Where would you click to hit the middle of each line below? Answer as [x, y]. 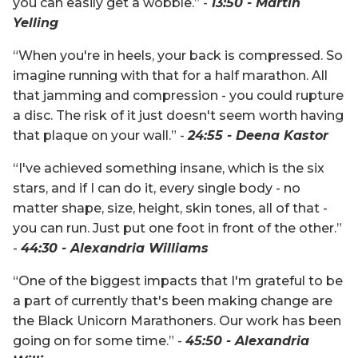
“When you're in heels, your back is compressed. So [178, 55]
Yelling [38, 22]
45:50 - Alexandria [247, 340]
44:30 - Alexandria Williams [115, 248]
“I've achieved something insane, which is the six [169, 168]
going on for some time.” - [99, 340]
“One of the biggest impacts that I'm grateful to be [178, 280]
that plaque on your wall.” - [100, 135]
